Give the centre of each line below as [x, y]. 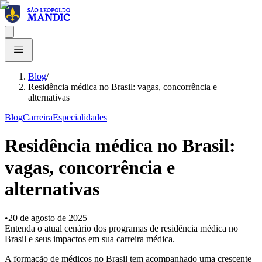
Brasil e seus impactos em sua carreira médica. [90, 239]
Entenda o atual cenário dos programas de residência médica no [121, 228]
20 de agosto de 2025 [48, 218]
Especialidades [80, 117]
